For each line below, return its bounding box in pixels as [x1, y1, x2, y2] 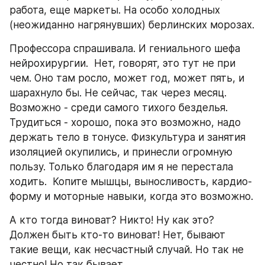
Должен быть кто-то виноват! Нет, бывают [9, 229, 225, 241]
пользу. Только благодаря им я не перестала [9, 161, 233, 173]
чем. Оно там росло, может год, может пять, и [9, 72, 244, 84]
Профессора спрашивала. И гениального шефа [9, 43, 240, 54]
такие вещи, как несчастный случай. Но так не [9, 244, 244, 256]
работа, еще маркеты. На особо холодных [9, 4, 220, 16]
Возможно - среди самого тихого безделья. [9, 102, 228, 114]
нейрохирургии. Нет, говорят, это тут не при [9, 57, 235, 69]
